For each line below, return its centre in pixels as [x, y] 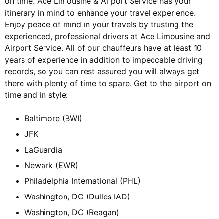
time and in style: [36, 95]
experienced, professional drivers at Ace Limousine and [107, 36]
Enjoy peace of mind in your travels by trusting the [99, 24]
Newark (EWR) [51, 165]
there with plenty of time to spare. [69, 83]
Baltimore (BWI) [53, 118]
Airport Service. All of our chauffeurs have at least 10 [103, 48]
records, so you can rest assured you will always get [102, 71]
